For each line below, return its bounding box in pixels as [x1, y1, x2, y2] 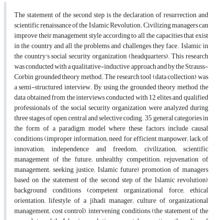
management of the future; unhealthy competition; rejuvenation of [14, 153, 208, 166]
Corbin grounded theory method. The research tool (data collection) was [14, 70, 208, 84]
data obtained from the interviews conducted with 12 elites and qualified [14, 91, 208, 105]
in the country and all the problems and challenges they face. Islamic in [14, 39, 208, 53]
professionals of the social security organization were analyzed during [14, 101, 208, 115]
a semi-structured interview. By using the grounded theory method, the [14, 81, 208, 94]
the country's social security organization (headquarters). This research [14, 50, 208, 63]
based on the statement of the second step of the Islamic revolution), [14, 173, 208, 187]
